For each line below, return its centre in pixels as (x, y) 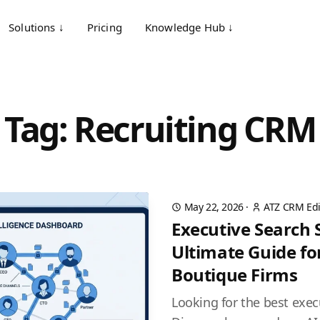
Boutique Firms (235, 275)
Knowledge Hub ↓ (189, 27)
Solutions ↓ (36, 27)
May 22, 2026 (214, 207)
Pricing (104, 27)
